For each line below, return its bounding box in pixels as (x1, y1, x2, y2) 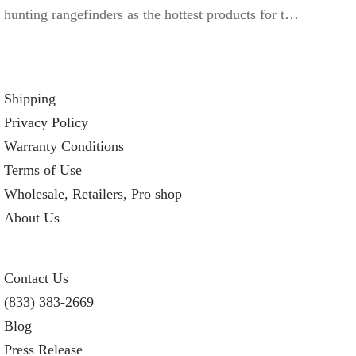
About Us (4, 209, 60, 226)
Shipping (4, 90, 56, 106)
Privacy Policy (4, 114, 88, 130)
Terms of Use (4, 161, 82, 178)
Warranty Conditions (4, 137, 124, 154)
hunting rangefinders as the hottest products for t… (4, 6, 299, 22)
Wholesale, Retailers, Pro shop (4, 185, 182, 202)
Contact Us (4, 269, 68, 286)
